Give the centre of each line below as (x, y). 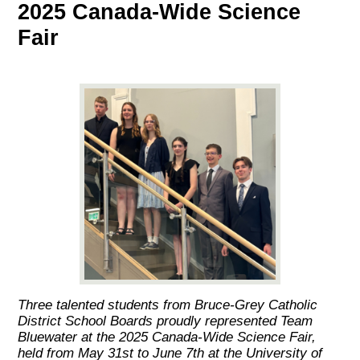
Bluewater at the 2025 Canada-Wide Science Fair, (167, 337)
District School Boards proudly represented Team (166, 321)
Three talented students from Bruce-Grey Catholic (168, 305)
